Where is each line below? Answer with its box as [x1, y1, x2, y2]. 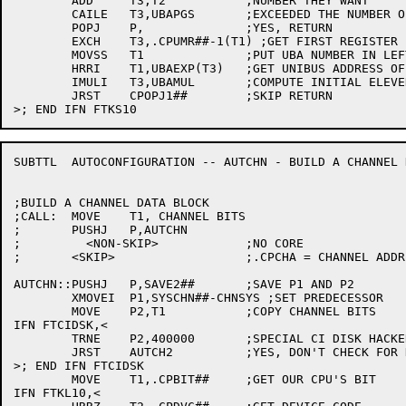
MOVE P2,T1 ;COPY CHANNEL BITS [14, 304, 72, 318]
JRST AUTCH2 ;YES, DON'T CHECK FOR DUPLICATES [14, 345, 72, 359]
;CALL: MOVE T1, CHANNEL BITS [14, 209, 57, 223]
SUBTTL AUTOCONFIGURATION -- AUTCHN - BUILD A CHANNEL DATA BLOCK [14, 155, 57, 169]
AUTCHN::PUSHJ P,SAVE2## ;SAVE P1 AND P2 [14, 277, 108, 291]
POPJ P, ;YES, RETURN [14, 21, 72, 34]
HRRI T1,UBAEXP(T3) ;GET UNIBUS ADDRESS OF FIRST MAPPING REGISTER [14, 62, 72, 75]
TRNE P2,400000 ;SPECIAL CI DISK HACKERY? [14, 332, 72, 345]
